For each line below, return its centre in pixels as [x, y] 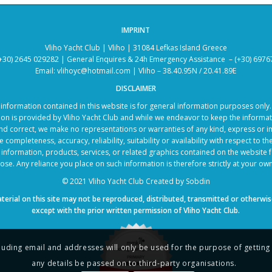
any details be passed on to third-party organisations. [134, 263]
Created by [165, 182]
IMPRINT [136, 30]
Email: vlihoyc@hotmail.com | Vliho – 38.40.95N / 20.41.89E [136, 70]
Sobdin [198, 182]
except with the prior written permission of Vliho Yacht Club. [136, 211]
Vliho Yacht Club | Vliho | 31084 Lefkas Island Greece [136, 47]
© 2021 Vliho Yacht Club [103, 182]
